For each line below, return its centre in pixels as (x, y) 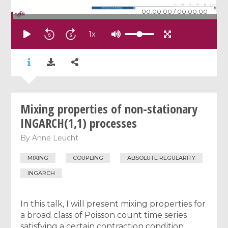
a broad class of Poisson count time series (104, 215)
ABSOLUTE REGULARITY (162, 158)
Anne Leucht (55, 138)
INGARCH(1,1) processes (79, 123)
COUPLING (88, 158)
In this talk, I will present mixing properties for (113, 204)
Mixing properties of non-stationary (109, 108)
